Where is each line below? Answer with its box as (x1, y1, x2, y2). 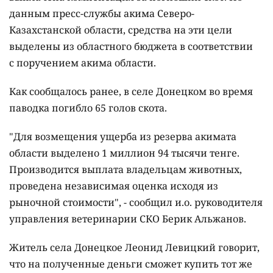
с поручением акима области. (9, 56, 156, 70)
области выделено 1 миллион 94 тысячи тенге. (9, 146, 239, 160)
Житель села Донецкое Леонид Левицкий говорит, (9, 241, 260, 255)
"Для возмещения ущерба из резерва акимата (9, 130, 236, 144)
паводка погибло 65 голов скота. (9, 101, 167, 115)
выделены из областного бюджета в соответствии (9, 40, 253, 54)
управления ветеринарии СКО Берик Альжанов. (9, 212, 246, 226)
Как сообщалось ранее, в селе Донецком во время (9, 85, 253, 99)
